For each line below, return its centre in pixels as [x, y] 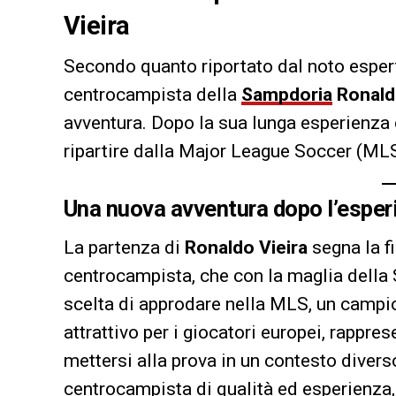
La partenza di [124, 248]
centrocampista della [152, 95]
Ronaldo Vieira [246, 248]
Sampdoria [287, 95]
